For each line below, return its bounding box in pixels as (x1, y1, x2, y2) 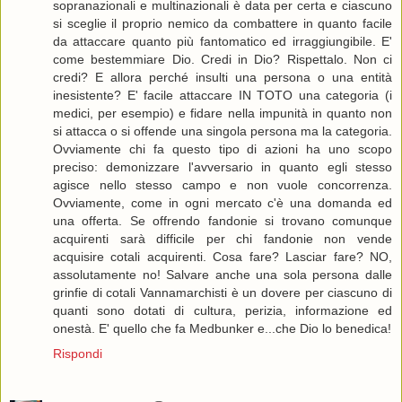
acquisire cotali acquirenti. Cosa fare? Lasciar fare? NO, (53, 249, 392, 265)
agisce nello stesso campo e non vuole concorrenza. (53, 178, 392, 193)
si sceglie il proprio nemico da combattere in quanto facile (53, 16, 392, 31)
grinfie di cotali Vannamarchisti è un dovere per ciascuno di (53, 285, 392, 301)
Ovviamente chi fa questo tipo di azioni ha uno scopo (53, 142, 392, 157)
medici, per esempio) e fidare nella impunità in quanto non (53, 106, 392, 121)
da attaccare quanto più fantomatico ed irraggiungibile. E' (53, 34, 392, 49)
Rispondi (53, 346, 102, 362)
